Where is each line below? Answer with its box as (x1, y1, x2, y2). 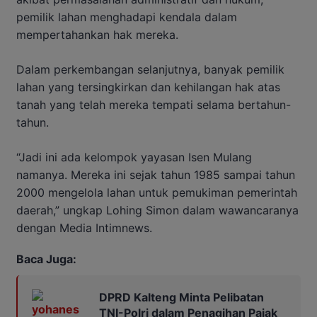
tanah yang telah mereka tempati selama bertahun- (16, 97, 291, 112)
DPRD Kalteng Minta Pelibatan (99, 289, 264, 304)
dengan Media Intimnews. (16, 220, 152, 235)
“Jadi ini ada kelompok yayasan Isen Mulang (16, 149, 252, 164)
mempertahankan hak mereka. (16, 27, 178, 42)
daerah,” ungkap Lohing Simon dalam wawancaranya (16, 202, 299, 217)
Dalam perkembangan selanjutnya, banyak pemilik (16, 62, 284, 76)
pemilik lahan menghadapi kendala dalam (16, 9, 237, 24)
